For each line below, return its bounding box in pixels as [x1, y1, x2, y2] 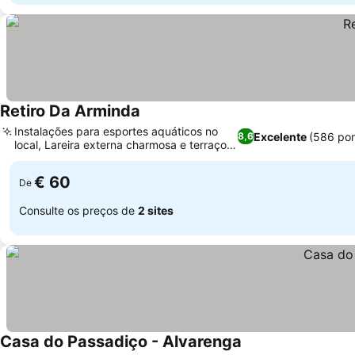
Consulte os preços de [19, 203, 138, 217]
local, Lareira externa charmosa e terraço [14, 138, 227, 151]
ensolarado [14, 151, 71, 165]
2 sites [138, 203, 174, 217]
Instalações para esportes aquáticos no [14, 124, 218, 138]
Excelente [254, 129, 307, 143]
